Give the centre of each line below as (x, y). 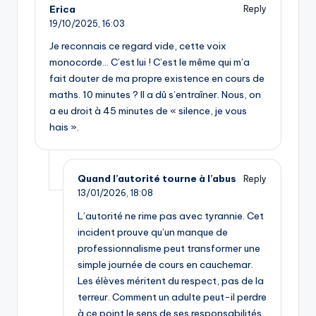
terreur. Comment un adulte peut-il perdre (172, 297)
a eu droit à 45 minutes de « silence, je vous (148, 111)
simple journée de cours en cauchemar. (165, 265)
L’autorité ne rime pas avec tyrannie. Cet (171, 216)
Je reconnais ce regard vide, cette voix (138, 46)
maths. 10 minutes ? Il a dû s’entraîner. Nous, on (155, 95)
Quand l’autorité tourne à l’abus (157, 179)
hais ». (64, 127)
